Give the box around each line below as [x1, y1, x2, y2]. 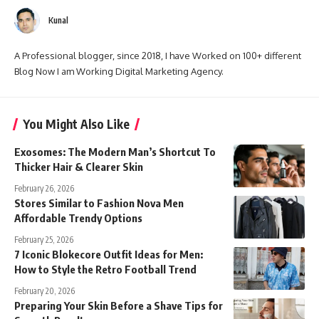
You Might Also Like [23, 115, 130, 132]
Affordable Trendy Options [14, 211, 142, 224]
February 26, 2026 [14, 182, 74, 194]
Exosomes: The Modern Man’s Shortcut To [14, 145, 216, 158]
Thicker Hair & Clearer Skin [14, 159, 143, 173]
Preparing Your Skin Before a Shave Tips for [14, 298, 223, 312]
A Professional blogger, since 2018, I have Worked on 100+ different [14, 49, 301, 61]
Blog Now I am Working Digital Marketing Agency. [14, 65, 224, 77]
